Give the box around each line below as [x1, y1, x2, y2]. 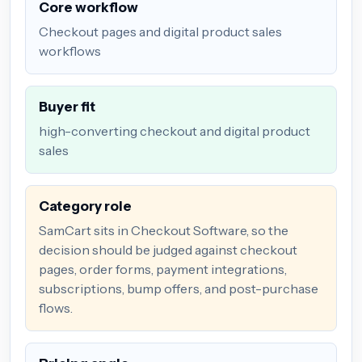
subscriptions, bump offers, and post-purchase [39, 280, 318, 297]
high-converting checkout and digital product [39, 122, 310, 139]
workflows [39, 42, 101, 59]
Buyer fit [39, 98, 95, 115]
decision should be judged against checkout [39, 241, 297, 258]
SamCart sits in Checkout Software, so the [39, 221, 288, 238]
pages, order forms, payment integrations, [39, 260, 287, 277]
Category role [39, 197, 132, 214]
